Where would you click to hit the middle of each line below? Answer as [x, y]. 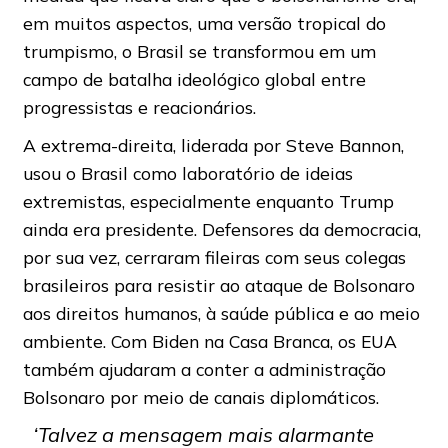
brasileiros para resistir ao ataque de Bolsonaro [218, 284]
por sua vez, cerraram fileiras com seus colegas [214, 256]
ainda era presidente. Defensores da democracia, [221, 228]
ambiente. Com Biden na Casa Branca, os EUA [209, 340]
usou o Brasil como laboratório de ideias [187, 172]
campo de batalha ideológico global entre [194, 78]
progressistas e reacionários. [139, 106]
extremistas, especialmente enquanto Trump [208, 200]
